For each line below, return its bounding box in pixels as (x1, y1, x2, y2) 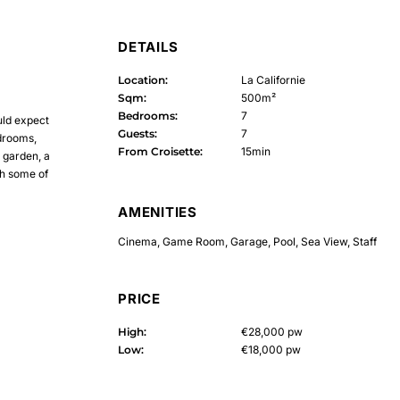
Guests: (118, 127, 157, 141)
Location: (118, 73, 168, 87)
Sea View (301, 235, 347, 249)
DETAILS (118, 38, 179, 56)
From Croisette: (118, 145, 203, 159)
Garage (230, 235, 268, 249)
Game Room (162, 235, 225, 249)
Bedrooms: (118, 109, 178, 123)
